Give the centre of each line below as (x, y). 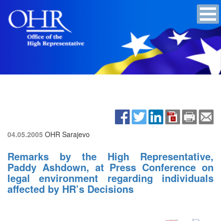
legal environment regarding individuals (110, 178)
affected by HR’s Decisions (71, 188)
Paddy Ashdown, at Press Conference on (110, 167)
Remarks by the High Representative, (110, 156)
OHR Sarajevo (67, 134)
